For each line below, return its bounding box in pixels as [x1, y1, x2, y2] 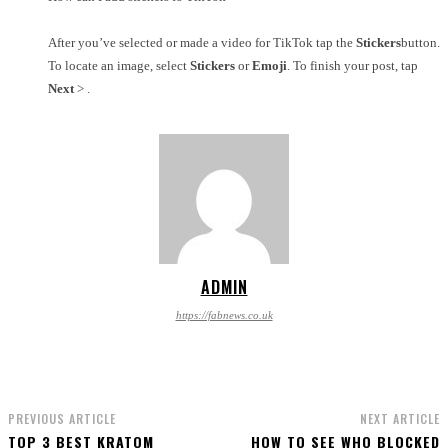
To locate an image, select [48, 57, 190, 73]
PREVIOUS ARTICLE [8, 409, 116, 427]
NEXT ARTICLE [359, 409, 440, 427]
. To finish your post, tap [287, 57, 418, 73]
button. [401, 34, 440, 50]
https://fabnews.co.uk [175, 308, 273, 321]
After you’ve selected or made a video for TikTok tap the [48, 34, 356, 50]
